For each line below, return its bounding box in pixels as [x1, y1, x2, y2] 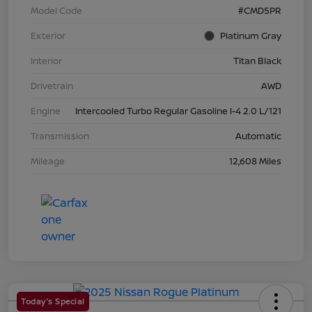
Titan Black [233, 54, 281, 67]
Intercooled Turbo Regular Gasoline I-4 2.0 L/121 [75, 104, 281, 117]
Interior [31, 54, 62, 67]
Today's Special [21, 295, 85, 306]
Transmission [31, 129, 89, 142]
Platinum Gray [220, 29, 281, 42]
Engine [31, 104, 61, 117]
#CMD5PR [238, 3, 281, 17]
